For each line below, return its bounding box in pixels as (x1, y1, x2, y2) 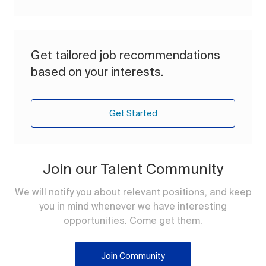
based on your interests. (31, 65, 163, 79)
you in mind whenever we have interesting (39, 201, 227, 212)
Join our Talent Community (43, 161, 223, 178)
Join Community (101, 251, 165, 261)
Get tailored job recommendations (31, 48, 220, 62)
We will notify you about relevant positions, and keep (14, 186, 252, 198)
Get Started (109, 109, 157, 119)
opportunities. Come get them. (64, 215, 202, 226)
